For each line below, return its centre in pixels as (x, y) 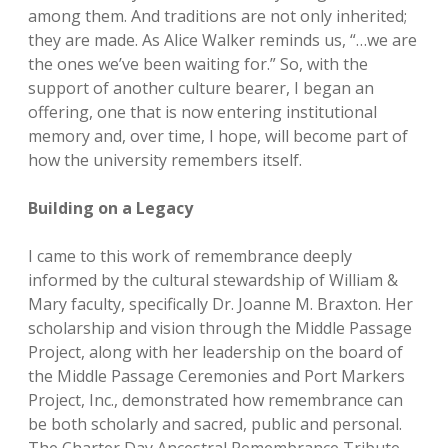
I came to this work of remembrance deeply (190, 256)
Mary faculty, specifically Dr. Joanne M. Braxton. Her (220, 304)
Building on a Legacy (110, 208)
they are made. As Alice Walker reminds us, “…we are (222, 40)
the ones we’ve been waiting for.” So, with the (198, 64)
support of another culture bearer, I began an (201, 88)
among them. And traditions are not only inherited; (217, 16)
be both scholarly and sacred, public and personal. (215, 424)
